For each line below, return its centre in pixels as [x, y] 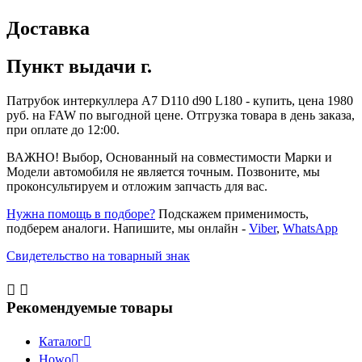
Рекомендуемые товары [90, 307]
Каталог [61, 341]
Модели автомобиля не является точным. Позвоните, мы [163, 172]
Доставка [48, 29]
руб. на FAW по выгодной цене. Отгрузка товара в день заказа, [181, 116]
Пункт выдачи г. [79, 67]
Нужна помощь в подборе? [81, 214]
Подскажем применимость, [232, 214]
